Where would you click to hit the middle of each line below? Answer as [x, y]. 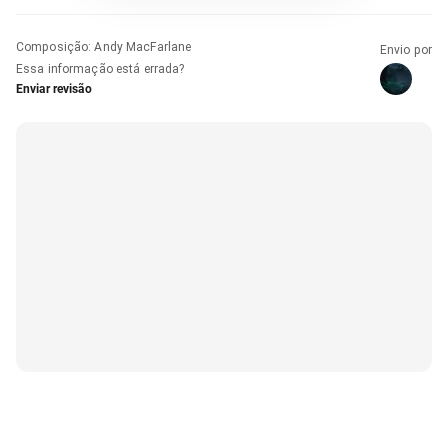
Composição [52, 46]
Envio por [405, 49]
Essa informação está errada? [100, 68]
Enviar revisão [54, 88]
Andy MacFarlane [143, 46]
